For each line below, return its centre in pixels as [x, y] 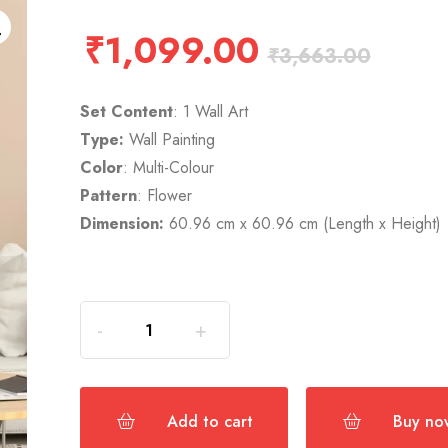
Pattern [108, 196]
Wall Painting [171, 140]
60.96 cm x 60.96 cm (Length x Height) [302, 224]
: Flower [164, 196]
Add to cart [209, 422]
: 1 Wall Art [210, 112]
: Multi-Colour [168, 168]
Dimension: [121, 224]
